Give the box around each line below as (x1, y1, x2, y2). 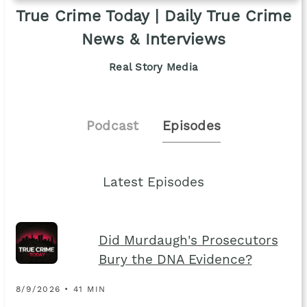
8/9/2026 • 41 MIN (15, 286, 106, 295)
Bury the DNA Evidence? (98, 254, 252, 268)
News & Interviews (81, 32, 226, 48)
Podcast (86, 120, 139, 134)
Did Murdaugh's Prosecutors (98, 235, 278, 249)
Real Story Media (109, 62, 198, 74)
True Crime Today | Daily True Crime (15, 9, 292, 25)
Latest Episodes (103, 177, 204, 191)
